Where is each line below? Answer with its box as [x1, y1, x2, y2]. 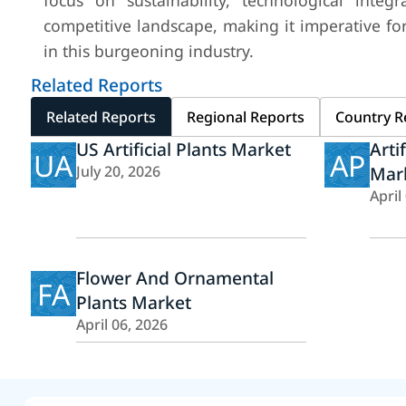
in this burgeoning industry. [43, 40, 254, 62]
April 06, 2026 [76, 314, 169, 334]
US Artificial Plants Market [76, 137, 292, 161]
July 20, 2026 [76, 161, 161, 181]
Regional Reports [186, 107, 304, 127]
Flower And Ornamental [76, 266, 275, 290]
